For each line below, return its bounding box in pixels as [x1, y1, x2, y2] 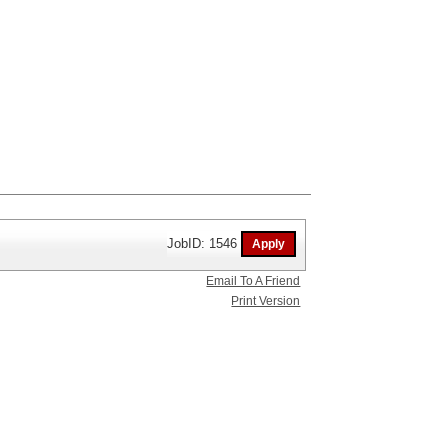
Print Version [231, 293, 301, 308]
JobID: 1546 [167, 235, 242, 251]
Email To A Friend [206, 273, 301, 288]
